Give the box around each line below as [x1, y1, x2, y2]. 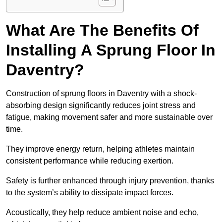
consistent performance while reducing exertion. [6, 157, 173, 166]
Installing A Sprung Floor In [6, 41, 216, 59]
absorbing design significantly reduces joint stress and [6, 101, 196, 110]
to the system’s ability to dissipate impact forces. [6, 188, 173, 197]
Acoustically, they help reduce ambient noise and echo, [6, 208, 199, 217]
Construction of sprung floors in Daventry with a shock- [6, 89, 197, 98]
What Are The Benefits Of [6, 21, 199, 40]
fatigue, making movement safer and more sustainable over [6, 113, 213, 122]
